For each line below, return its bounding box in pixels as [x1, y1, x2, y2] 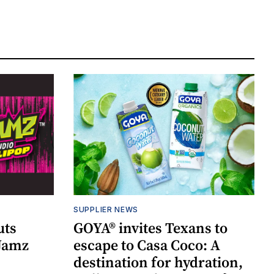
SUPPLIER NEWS [73, 204, 139, 214]
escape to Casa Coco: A [73, 234, 220, 255]
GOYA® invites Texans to [73, 217, 228, 238]
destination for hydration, [73, 251, 243, 272]
